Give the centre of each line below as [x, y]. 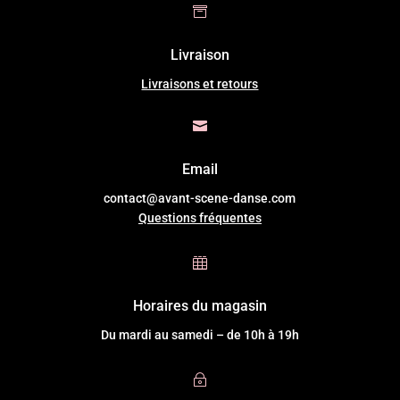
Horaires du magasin [200, 306]
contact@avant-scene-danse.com [200, 199]
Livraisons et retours [200, 84]
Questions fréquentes [200, 218]
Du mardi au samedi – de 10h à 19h [200, 335]
